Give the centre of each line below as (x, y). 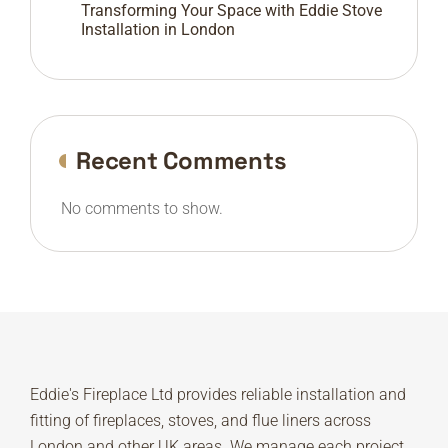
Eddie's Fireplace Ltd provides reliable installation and (218, 395)
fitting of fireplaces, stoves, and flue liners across (200, 421)
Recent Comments (181, 161)
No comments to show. (142, 209)
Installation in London (158, 30)
